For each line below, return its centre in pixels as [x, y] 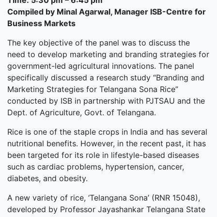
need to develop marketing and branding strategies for [108, 54]
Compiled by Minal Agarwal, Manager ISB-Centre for [107, 12]
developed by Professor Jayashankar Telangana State [106, 209]
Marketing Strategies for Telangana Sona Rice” [93, 89]
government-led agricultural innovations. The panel [101, 66]
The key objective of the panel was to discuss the [99, 43]
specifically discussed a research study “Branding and [106, 77]
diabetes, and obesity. [47, 178]
